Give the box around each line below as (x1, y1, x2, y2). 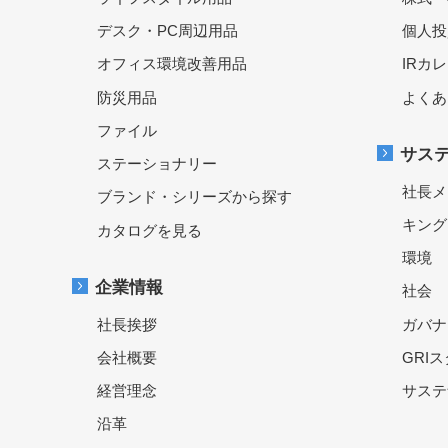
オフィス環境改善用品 (97, 55, 247, 73)
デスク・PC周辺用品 (97, 22, 238, 39)
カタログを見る (97, 221, 202, 239)
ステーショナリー (97, 155, 217, 172)
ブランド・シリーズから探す (97, 188, 292, 206)
